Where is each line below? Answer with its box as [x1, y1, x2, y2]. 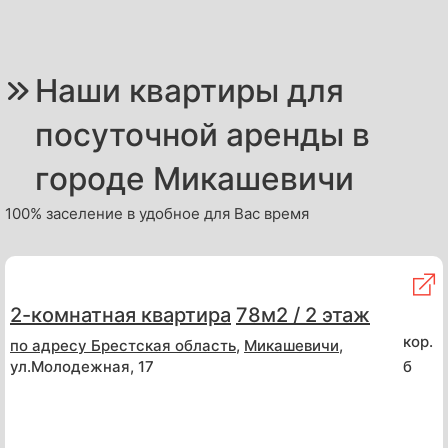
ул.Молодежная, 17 [10, 357, 154, 377]
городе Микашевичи [35, 159, 354, 199]
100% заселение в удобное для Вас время [5, 204, 309, 224]
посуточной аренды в [35, 115, 370, 155]
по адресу [10, 336, 91, 356]
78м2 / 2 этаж [236, 303, 370, 328]
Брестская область [91, 336, 236, 356]
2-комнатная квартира [10, 303, 231, 328]
